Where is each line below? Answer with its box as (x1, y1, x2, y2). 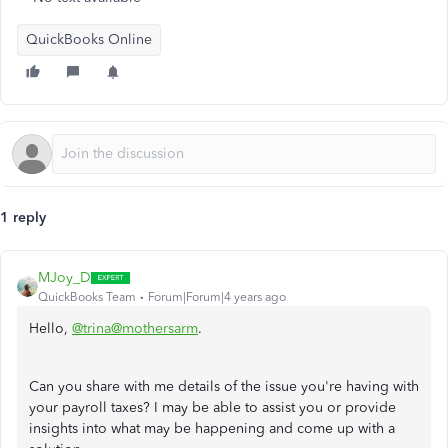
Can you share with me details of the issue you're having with (29, 378, 419, 395)
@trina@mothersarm (72, 320, 198, 337)
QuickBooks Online (26, 31, 152, 48)
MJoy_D (38, 269, 91, 286)
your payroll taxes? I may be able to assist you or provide (29, 399, 396, 416)
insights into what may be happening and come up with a (29, 420, 395, 437)
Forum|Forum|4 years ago (148, 290, 286, 304)
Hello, (29, 320, 72, 337)
